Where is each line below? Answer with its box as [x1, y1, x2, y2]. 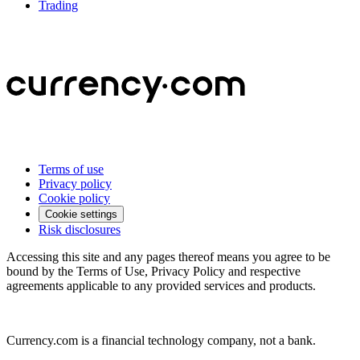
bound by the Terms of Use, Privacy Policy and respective [6, 264, 301, 278]
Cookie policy [39, 190, 110, 205]
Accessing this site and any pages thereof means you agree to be [6, 249, 330, 264]
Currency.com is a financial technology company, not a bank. [6, 333, 316, 347]
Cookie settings [45, 207, 117, 220]
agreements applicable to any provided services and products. [6, 278, 316, 292]
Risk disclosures [39, 222, 121, 236]
